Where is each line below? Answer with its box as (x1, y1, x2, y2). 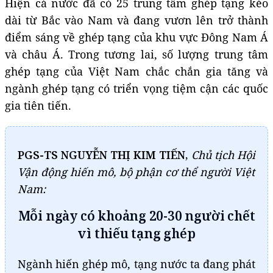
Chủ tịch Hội (191, 147, 255, 162)
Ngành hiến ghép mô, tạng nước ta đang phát (18, 256, 255, 271)
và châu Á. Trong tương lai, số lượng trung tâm (5, 46, 268, 62)
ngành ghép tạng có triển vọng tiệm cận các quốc (5, 80, 268, 96)
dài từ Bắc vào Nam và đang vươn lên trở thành (5, 12, 268, 27)
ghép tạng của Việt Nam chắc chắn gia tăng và (5, 63, 268, 79)
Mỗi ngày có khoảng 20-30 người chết (18, 207, 255, 224)
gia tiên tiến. (5, 97, 71, 113)
